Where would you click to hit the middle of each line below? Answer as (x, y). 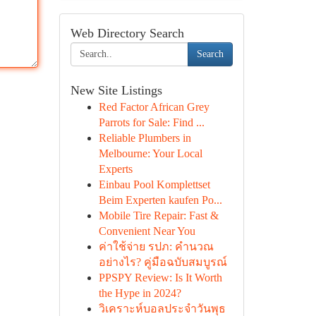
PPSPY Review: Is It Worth (160, 278)
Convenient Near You (147, 231)
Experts (115, 169)
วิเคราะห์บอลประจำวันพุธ (162, 309)
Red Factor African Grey (154, 107)
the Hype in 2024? (140, 293)
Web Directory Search (127, 33)
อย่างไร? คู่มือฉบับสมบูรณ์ (163, 262)
